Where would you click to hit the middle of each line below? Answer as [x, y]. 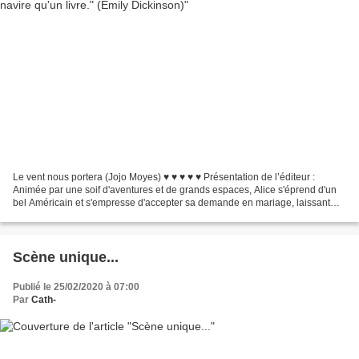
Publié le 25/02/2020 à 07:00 [76, 287]
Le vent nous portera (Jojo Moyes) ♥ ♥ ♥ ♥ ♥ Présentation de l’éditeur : [164, 177]
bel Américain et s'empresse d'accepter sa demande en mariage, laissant [171, 203]
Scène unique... [66, 258]
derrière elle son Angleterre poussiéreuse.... [108, 216]
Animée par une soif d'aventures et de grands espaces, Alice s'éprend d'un [175, 190]
